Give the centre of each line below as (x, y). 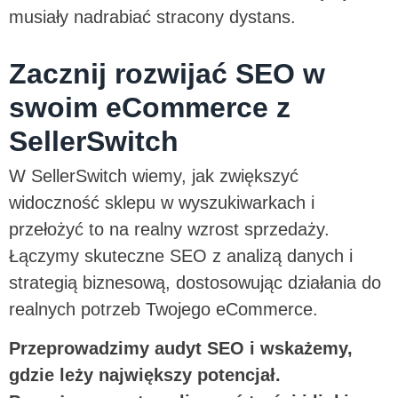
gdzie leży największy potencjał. (147, 374)
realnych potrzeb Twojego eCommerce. (166, 309)
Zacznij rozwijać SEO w (167, 73)
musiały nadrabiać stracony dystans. (155, 16)
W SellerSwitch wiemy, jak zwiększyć (154, 175)
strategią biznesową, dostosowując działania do (195, 282)
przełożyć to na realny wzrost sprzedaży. (169, 229)
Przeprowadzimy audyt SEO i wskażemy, (181, 348)
